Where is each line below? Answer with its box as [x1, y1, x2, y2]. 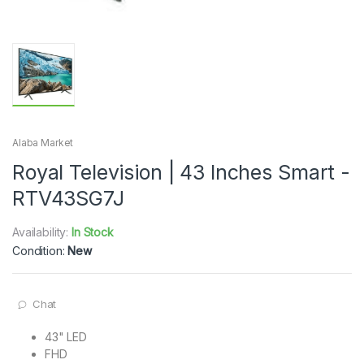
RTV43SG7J [12, 186, 124, 211]
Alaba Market [12, 136, 74, 149]
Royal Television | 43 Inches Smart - [12, 160, 350, 185]
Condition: [12, 244, 68, 258]
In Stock [71, 225, 114, 240]
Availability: [12, 225, 72, 240]
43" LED [45, 330, 88, 344]
